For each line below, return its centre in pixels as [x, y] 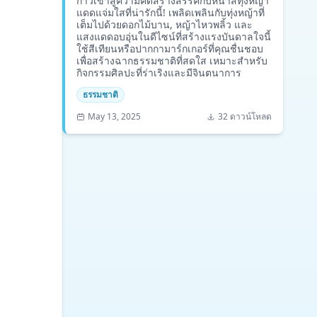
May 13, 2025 [114, 116]
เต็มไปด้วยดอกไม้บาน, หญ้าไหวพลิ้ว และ [165, 24]
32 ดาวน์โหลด [245, 116]
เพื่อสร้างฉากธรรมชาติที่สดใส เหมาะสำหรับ [172, 60]
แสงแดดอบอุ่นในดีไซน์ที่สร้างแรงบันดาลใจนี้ [174, 36]
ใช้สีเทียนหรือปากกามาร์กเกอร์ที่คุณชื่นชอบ [170, 48]
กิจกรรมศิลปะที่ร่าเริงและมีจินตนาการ [159, 73]
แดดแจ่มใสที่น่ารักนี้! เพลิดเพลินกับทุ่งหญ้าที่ [171, 12]
